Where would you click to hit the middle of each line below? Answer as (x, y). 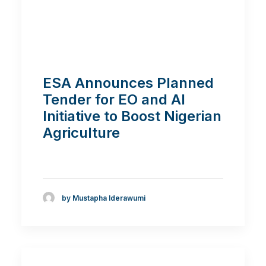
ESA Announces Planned (128, 83)
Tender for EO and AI (114, 100)
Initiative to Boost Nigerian (132, 116)
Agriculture (81, 133)
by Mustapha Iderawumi (104, 198)
